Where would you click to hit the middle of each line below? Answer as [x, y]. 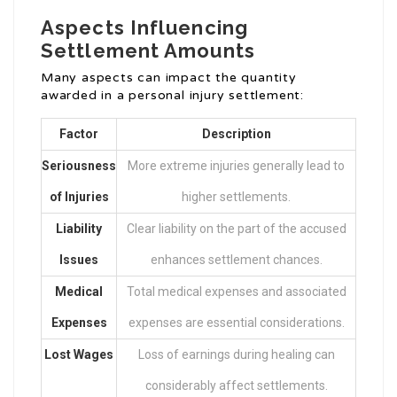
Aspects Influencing [144, 28]
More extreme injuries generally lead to [236, 166]
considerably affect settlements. [236, 386]
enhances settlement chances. [236, 260]
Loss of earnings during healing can [236, 355]
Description [236, 134]
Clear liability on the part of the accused [236, 229]
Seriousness [79, 166]
